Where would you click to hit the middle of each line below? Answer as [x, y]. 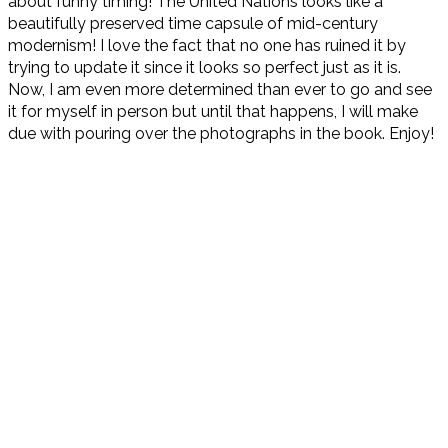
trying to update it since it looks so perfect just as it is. [204, 68]
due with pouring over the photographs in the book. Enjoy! [221, 134]
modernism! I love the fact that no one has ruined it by [207, 46]
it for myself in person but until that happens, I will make [213, 112]
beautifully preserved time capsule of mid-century [193, 24]
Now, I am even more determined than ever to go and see [220, 90]
